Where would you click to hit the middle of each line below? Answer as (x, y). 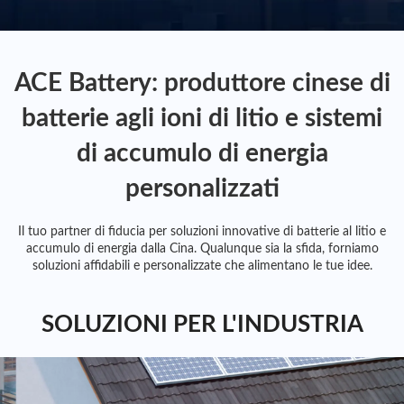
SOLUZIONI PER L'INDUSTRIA (202, 324)
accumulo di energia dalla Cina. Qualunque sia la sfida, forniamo (202, 248)
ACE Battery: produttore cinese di (202, 83)
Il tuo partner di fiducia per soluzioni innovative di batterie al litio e (202, 231)
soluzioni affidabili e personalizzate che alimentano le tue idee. (202, 266)
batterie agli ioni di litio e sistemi (202, 118)
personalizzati (202, 188)
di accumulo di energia (202, 153)
